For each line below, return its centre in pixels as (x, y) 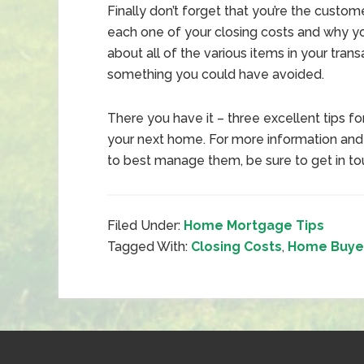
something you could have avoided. (216, 74)
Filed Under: (145, 225)
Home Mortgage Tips (254, 225)
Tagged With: (149, 247)
